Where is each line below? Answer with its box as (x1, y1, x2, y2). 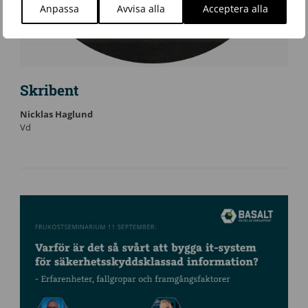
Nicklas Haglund (19, 107, 93, 120)
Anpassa (40, 1, 80, 15)
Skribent (19, 80, 78, 100)
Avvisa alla (117, 1, 165, 15)
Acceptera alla (202, 1, 268, 15)
